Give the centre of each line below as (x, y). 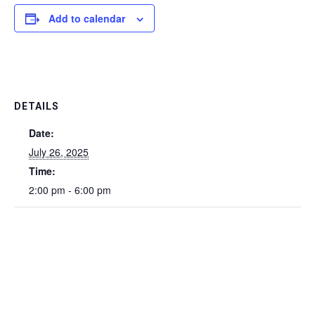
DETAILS (37, 106)
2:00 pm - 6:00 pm (70, 189)
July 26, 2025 (59, 152)
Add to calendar (87, 18)
